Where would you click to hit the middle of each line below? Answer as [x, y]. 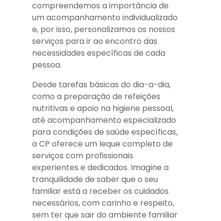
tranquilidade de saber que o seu [95, 180]
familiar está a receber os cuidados [100, 191]
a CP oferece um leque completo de [102, 144]
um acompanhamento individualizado [105, 18]
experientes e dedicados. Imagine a [100, 168]
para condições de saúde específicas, [105, 132]
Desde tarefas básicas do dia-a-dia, [101, 85]
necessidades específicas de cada [99, 53]
